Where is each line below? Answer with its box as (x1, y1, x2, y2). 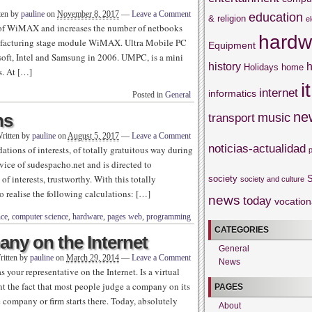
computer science (12, 212, 68, 221)
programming (146, 212, 191, 221)
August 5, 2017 (68, 131, 119, 141)
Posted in (132, 90, 165, 100)
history (208, 60, 241, 72)
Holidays (244, 62, 279, 72)
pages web (107, 212, 142, 221)
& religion (208, 13, 246, 24)
